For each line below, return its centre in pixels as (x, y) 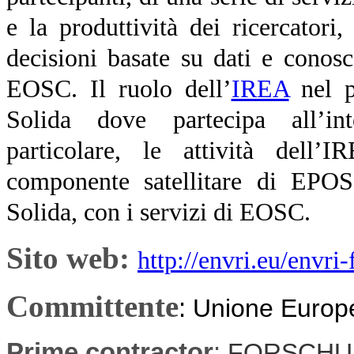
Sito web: (72, 258)
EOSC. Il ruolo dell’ (119, 88)
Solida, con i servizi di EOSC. (158, 212)
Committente (92, 306)
